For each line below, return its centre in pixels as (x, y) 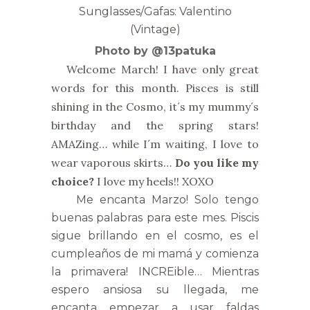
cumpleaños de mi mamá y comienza (155, 253)
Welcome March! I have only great (155, 69)
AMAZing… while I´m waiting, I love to (155, 144)
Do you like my (216, 162)
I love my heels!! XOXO (154, 181)
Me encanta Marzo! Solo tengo (155, 199)
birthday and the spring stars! (155, 125)
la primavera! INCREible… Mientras (155, 271)
